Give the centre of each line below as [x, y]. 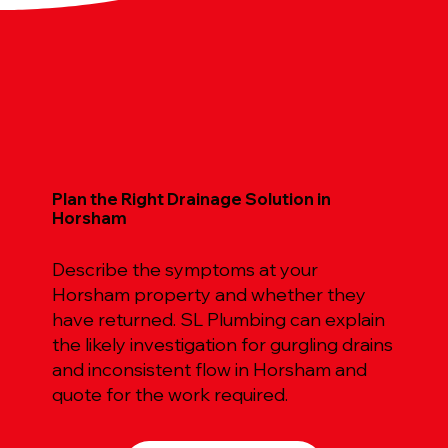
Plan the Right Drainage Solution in [192, 199]
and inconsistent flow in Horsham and [209, 369]
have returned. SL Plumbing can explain [218, 319]
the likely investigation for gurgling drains [222, 344]
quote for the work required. [169, 394]
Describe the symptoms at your [184, 269]
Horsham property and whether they [208, 294]
